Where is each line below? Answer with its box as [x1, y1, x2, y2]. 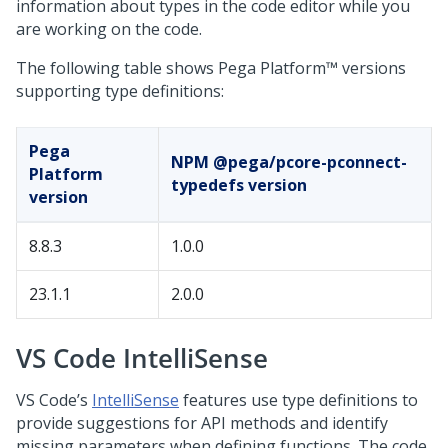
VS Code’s [16, 389, 92, 411]
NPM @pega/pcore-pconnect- [171, 151, 407, 173]
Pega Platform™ [218, 57, 338, 79]
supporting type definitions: [16, 80, 224, 102]
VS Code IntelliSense [16, 340, 268, 376]
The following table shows [16, 57, 218, 79]
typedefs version [171, 174, 307, 196]
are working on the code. [16, 18, 202, 40]
